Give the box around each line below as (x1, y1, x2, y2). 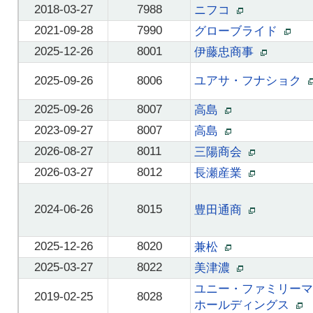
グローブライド (194, 24, 284, 38)
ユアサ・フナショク (194, 74, 308, 87)
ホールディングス (194, 298, 296, 312)
